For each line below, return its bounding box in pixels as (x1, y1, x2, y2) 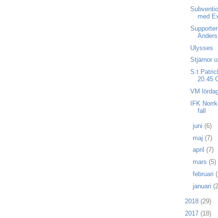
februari (192, 170, 216, 178)
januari (192, 182, 213, 190)
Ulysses (190, 44, 214, 52)
